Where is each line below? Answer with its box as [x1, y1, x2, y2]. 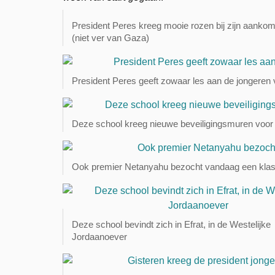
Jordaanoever [72, 231, 127, 242]
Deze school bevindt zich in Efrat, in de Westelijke [72, 219, 271, 230]
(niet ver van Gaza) [72, 32, 149, 43]
